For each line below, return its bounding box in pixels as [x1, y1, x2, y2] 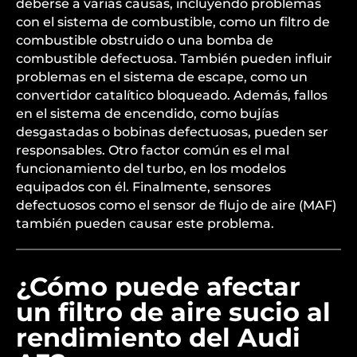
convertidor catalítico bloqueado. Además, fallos [16, 185, 328, 200]
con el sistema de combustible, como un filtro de [16, 112, 330, 127]
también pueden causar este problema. [16, 313, 274, 328]
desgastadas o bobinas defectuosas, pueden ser [16, 222, 328, 237]
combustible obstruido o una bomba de [16, 130, 273, 145]
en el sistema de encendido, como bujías [16, 203, 279, 218]
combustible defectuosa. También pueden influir [16, 148, 332, 163]
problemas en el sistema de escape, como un [16, 167, 308, 182]
